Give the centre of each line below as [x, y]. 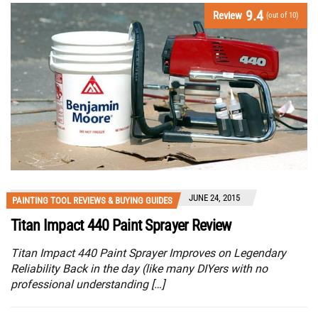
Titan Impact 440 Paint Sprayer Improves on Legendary [148, 253]
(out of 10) [283, 16]
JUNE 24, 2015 [214, 197]
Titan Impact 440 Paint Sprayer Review [121, 225]
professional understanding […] [88, 284]
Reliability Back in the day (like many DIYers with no [139, 268]
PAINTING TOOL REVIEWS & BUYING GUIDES [92, 200]
